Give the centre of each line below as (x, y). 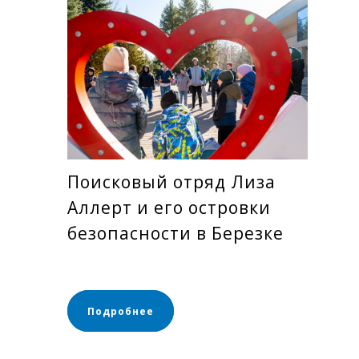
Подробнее (121, 311)
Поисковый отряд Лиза (171, 182)
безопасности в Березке (175, 233)
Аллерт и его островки (169, 208)
